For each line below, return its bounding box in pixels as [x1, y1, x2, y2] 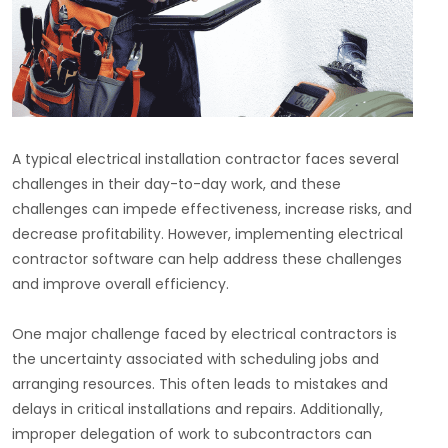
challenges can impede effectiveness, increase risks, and [12, 199, 412, 220]
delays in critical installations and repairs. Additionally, [12, 399, 383, 420]
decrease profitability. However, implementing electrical [12, 224, 403, 245]
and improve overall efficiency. [12, 274, 229, 295]
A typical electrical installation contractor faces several [12, 149, 399, 170]
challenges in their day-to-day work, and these [12, 174, 341, 195]
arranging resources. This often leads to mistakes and [12, 374, 388, 395]
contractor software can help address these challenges [12, 249, 402, 270]
